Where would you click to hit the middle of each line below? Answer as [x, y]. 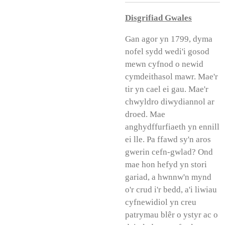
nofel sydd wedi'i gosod [167, 51]
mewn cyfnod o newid [164, 64]
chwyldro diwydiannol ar [170, 101]
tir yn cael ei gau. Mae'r [167, 89]
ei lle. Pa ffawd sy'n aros [168, 139]
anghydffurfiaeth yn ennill [172, 127]
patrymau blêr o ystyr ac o [172, 214]
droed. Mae [145, 114]
